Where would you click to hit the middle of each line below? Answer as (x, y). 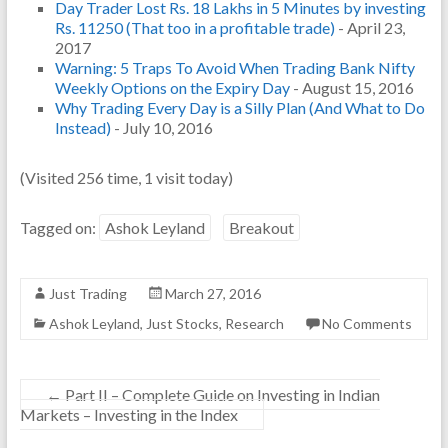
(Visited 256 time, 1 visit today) (126, 178)
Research (254, 324)
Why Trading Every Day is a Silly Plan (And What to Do (239, 108)
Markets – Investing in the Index (128, 415)
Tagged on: (59, 228)
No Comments (366, 324)
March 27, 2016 (212, 294)
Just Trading (87, 294)
